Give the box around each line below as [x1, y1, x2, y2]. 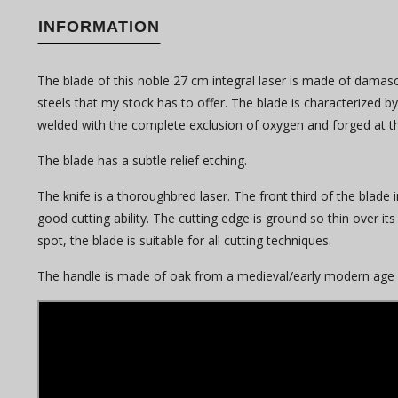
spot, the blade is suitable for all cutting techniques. [37, 232, 338, 249]
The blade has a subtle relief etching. [37, 152, 251, 169]
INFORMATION [38, 18, 160, 36]
